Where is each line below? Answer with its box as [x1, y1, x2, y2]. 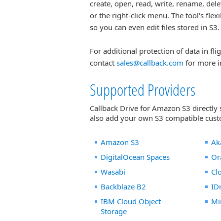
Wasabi [101, 167, 125, 177]
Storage [101, 206, 127, 216]
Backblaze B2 [101, 182, 146, 191]
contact [90, 58, 116, 68]
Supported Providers [90, 79, 195, 100]
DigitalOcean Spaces [101, 152, 170, 162]
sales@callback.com [116, 58, 184, 68]
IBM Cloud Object [101, 196, 161, 206]
